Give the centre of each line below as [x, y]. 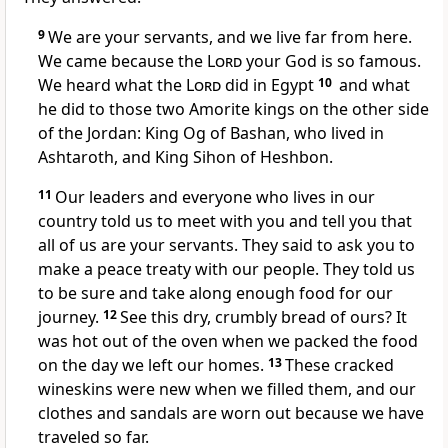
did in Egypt [269, 85]
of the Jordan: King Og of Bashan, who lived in [211, 133]
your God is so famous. [331, 61]
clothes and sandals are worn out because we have [231, 413]
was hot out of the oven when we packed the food [228, 341]
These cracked [339, 365]
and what [372, 85]
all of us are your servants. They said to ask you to [226, 245]
